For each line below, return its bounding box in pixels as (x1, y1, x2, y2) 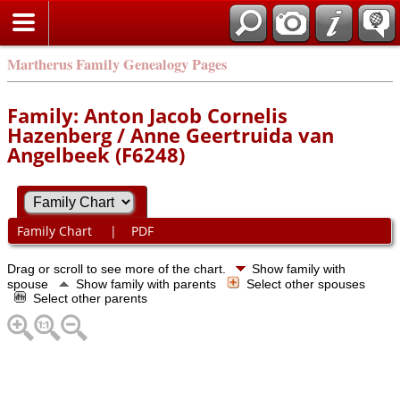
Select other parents (33, 290, 151, 305)
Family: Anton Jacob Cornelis (7, 102, 287, 129)
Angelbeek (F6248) (7, 141, 185, 168)
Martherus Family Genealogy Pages (7, 54, 227, 75)
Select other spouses (246, 276, 369, 291)
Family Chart (16, 222, 96, 240)
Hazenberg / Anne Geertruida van (7, 121, 334, 148)
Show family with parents (76, 276, 220, 291)
